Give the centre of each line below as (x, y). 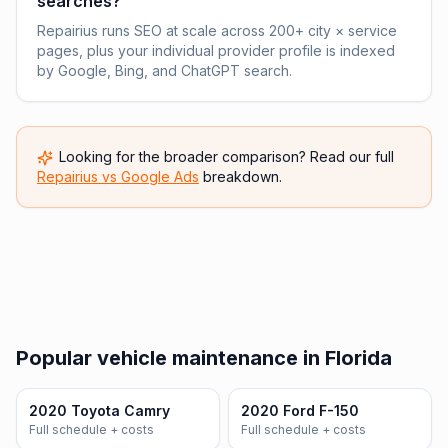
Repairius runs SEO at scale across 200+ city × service (217, 30)
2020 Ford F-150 (300, 410)
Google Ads (160, 176)
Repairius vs (79, 176)
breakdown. (240, 176)
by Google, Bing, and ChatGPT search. (164, 70)
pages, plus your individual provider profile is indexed (216, 50)
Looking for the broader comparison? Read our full (226, 156)
